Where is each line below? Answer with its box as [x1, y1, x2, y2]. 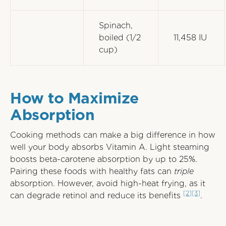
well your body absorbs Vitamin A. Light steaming [10, 142, 209, 152]
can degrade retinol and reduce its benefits [10, 191, 183, 200]
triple [174, 166, 194, 176]
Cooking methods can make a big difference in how [10, 130, 215, 140]
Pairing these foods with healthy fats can [10, 166, 174, 176]
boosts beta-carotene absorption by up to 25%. [10, 154, 197, 164]
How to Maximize [10, 89, 139, 107]
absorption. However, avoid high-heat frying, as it [10, 179, 205, 188]
